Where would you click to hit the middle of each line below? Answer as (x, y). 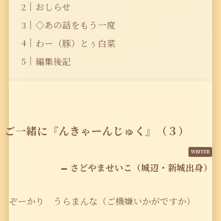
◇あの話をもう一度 (75, 25)
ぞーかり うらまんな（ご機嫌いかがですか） (102, 201)
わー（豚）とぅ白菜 (75, 43)
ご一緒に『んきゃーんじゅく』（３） (96, 131)
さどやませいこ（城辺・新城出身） (141, 167)
